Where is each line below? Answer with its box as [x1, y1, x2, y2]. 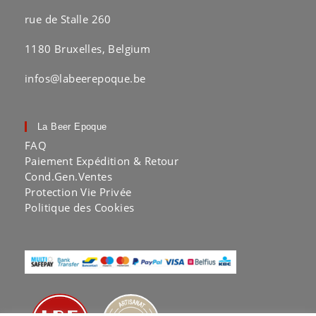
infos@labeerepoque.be [25, 71, 146, 85]
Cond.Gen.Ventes [25, 169, 112, 183]
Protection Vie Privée [25, 184, 132, 199]
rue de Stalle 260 [25, 11, 111, 26]
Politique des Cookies [25, 200, 135, 214]
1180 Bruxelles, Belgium [25, 41, 151, 56]
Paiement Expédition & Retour [25, 153, 179, 168]
